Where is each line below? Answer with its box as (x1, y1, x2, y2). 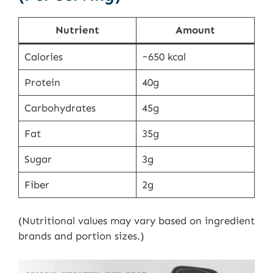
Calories (24, 50, 63, 63)
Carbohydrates (24, 101, 96, 114)
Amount (175, 23, 215, 36)
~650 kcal (141, 50, 186, 63)
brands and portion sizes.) (18, 230, 144, 243)
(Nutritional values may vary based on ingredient (18, 214, 255, 227)
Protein (24, 76, 60, 88)
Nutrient (55, 23, 99, 36)
